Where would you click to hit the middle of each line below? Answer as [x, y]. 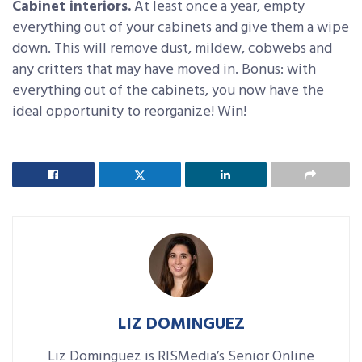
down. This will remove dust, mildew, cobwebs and [172, 49]
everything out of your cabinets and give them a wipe [181, 28]
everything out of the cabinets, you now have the [168, 91]
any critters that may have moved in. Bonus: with [164, 70]
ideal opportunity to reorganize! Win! [129, 112]
